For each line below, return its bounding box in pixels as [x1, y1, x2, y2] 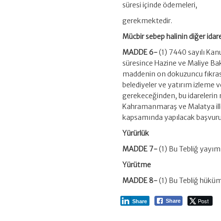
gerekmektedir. [122, 16, 173, 26]
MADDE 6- [122, 48, 158, 57]
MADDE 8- [122, 176, 158, 185]
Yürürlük [122, 129, 149, 138]
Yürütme [122, 160, 151, 170]
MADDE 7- [122, 145, 158, 154]
